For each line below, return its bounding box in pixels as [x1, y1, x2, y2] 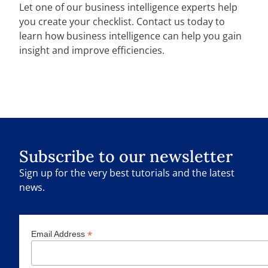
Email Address [31, 229, 87, 239]
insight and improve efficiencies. [19, 44, 165, 57]
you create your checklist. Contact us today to [19, 15, 225, 29]
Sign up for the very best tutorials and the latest [19, 166, 234, 179]
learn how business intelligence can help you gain [19, 29, 242, 43]
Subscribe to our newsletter [19, 146, 233, 166]
